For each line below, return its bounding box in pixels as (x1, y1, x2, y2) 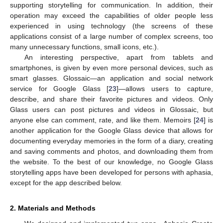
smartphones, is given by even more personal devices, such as (10, 64, 213, 72)
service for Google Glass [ (10, 85, 109, 93)
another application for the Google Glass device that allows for (10, 126, 213, 135)
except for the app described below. (10, 179, 122, 187)
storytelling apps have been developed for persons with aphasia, (10, 168, 213, 177)
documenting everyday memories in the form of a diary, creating (10, 137, 213, 145)
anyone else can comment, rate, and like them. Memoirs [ (10, 116, 196, 124)
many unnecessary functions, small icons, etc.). (10, 43, 159, 51)
